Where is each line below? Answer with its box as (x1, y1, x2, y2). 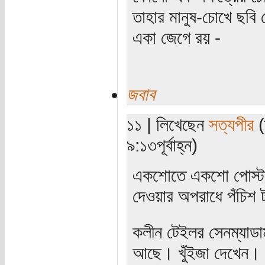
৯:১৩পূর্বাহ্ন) (126, 134, 198, 155)
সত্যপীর (208, 114, 254, 134)
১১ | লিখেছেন (126, 114, 209, 134)
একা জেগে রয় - (132, 27, 221, 47)
